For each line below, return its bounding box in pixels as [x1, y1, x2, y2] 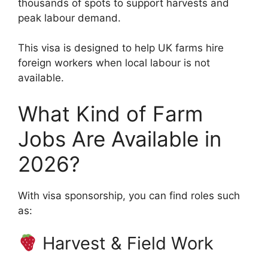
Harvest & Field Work [38, 233, 214, 254]
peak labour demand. [18, 11, 121, 24]
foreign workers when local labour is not [18, 57, 210, 69]
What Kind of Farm [18, 100, 203, 126]
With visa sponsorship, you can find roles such [18, 189, 240, 202]
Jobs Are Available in [18, 126, 221, 151]
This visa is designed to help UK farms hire [18, 42, 224, 54]
